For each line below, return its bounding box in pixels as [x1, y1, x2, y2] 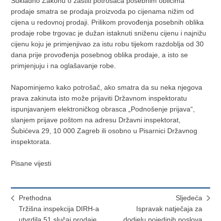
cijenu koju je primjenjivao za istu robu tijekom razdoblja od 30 [11, 40, 204, 48]
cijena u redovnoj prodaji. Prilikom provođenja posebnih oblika [11, 18, 204, 27]
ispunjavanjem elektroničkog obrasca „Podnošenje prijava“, [11, 105, 195, 113]
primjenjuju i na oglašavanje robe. [11, 62, 116, 70]
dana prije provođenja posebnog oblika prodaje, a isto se [11, 51, 188, 59]
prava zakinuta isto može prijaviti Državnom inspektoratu [11, 94, 187, 103]
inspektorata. [11, 138, 52, 146]
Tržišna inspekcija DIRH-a [19, 205, 100, 213]
